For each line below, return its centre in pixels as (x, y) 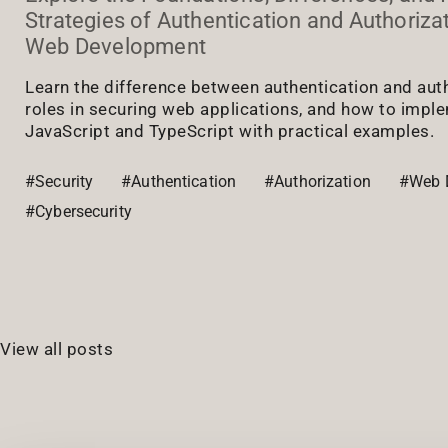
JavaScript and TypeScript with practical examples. (229, 130)
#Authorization (317, 181)
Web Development (115, 46)
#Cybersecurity (78, 211)
